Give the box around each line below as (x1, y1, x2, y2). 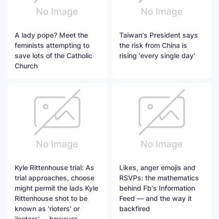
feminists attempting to (15, 41, 89, 49)
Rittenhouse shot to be (15, 194, 88, 203)
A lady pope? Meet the (15, 30, 88, 39)
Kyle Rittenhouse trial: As (15, 163, 94, 172)
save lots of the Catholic (15, 51, 92, 60)
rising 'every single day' (119, 51, 195, 60)
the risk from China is (119, 41, 187, 49)
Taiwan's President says (119, 30, 198, 39)
